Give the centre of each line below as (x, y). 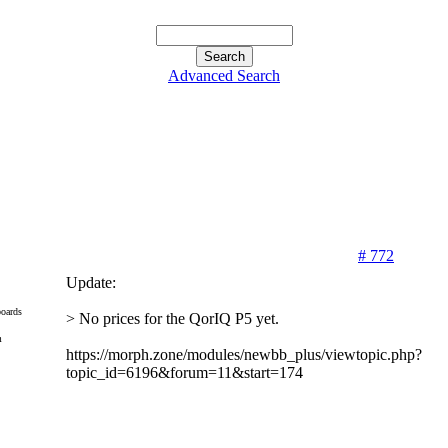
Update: (90, 282)
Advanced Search (224, 75)
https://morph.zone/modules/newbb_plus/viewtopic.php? (243, 354)
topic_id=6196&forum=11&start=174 (184, 372)
